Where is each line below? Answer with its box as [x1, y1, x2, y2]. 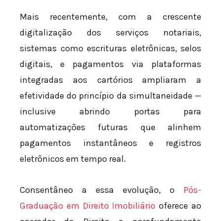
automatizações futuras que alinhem [20, 121, 201, 133]
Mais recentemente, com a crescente [20, 11, 201, 22]
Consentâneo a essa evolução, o [20, 184, 184, 196]
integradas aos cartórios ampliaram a [20, 74, 201, 85]
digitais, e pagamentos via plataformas [20, 58, 201, 70]
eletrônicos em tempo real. [20, 153, 126, 164]
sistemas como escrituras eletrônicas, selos [20, 42, 201, 54]
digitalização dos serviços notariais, [20, 27, 201, 38]
